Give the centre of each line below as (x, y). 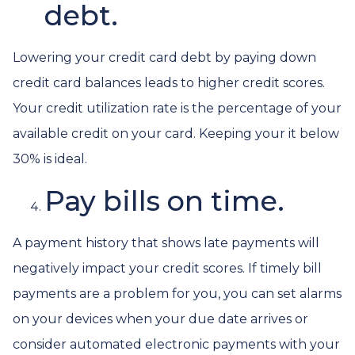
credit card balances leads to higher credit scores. (169, 83)
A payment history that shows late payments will (166, 243)
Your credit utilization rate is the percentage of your (177, 108)
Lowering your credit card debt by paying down (164, 57)
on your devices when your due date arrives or (160, 319)
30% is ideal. (50, 159)
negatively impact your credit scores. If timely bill (167, 268)
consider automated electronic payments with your (176, 344)
